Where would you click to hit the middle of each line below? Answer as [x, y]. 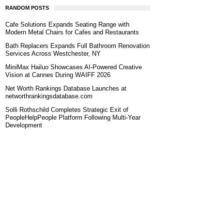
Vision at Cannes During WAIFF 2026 [58, 75]
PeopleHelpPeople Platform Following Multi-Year [73, 117]
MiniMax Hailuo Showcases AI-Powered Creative [74, 67]
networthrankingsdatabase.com [49, 96]
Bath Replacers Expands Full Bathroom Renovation [77, 46]
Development [24, 125]
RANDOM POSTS [27, 8]
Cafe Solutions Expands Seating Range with [67, 24]
